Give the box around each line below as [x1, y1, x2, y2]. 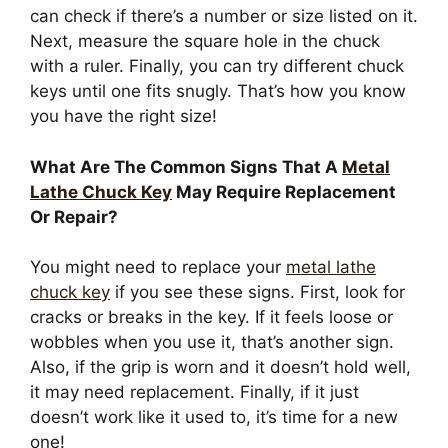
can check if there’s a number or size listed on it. [30, 6, 418, 27]
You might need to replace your [30, 257, 286, 278]
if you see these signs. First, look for [110, 282, 405, 303]
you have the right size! [30, 106, 217, 127]
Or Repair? [30, 206, 118, 227]
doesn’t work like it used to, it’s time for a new [30, 407, 398, 428]
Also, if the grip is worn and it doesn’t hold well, [30, 357, 411, 378]
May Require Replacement [172, 181, 396, 202]
